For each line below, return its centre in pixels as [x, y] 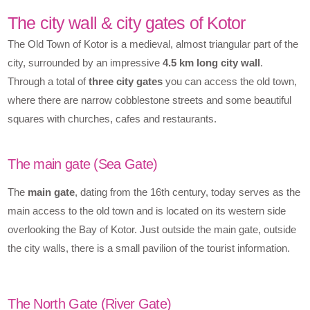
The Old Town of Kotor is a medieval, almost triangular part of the [153, 44]
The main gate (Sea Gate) [83, 164]
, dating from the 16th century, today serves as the [188, 192]
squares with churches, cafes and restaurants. [112, 118]
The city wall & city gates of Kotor [127, 22]
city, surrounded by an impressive [85, 62]
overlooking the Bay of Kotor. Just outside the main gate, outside [152, 229]
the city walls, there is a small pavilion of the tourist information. [149, 248]
